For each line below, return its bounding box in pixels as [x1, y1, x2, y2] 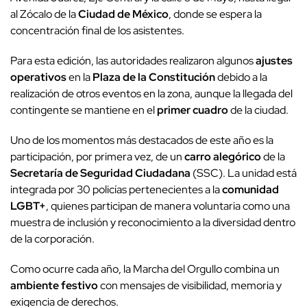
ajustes [256, 53, 293, 69]
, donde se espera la [169, 7, 262, 22]
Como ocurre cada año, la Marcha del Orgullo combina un [10, 262, 280, 277]
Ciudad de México [78, 7, 169, 22]
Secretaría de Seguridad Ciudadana [10, 166, 191, 181]
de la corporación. [10, 232, 95, 247]
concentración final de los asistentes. [10, 23, 184, 38]
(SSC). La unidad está [191, 166, 297, 181]
